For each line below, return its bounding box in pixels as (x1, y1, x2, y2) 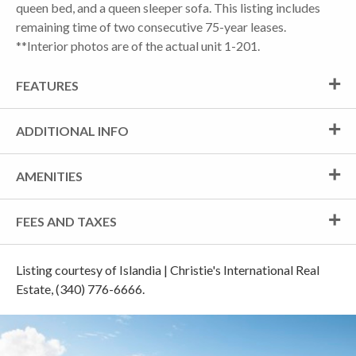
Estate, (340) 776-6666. (16, 281, 145, 296)
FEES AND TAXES (16, 213, 117, 229)
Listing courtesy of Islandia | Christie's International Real (16, 261, 319, 277)
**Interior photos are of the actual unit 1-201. (16, 37, 260, 53)
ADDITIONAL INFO (16, 122, 129, 138)
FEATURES (16, 77, 79, 93)
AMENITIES (16, 168, 83, 184)
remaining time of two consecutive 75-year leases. (16, 18, 286, 34)
